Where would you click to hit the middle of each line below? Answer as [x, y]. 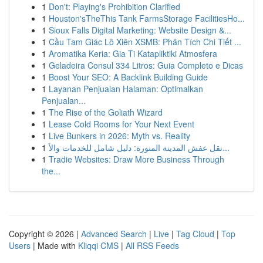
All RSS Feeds [152, 245]
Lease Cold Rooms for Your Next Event [122, 124]
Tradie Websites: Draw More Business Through [136, 159]
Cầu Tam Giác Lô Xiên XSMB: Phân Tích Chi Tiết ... [145, 42]
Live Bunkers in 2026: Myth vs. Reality [119, 136]
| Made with [54, 245]
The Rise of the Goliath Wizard [106, 112]
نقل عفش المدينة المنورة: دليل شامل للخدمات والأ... [226, 147]
